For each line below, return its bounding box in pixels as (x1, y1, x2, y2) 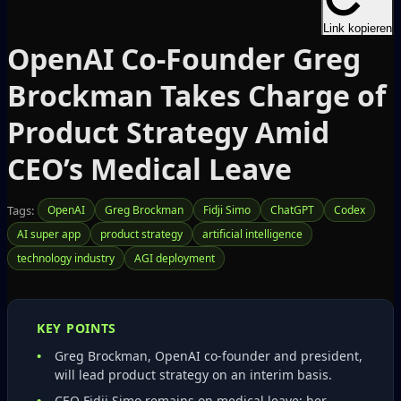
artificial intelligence (202, 226, 303, 242)
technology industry (17, 251, 115, 266)
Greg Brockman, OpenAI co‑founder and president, (55, 347, 363, 364)
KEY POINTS (37, 320, 116, 337)
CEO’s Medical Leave (7, 149, 292, 188)
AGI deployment (134, 251, 215, 266)
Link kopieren (323, 21, 392, 35)
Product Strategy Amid (7, 113, 329, 151)
